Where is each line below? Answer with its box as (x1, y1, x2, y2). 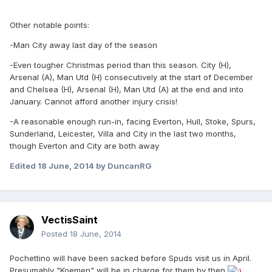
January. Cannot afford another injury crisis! (10, 97, 177, 107)
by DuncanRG (94, 161, 152, 171)
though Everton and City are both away (10, 141, 159, 151)
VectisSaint (41, 214, 98, 226)
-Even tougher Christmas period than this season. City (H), (10, 60, 231, 70)
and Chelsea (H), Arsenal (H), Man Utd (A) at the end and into (10, 84, 243, 95)
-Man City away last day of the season (10, 40, 157, 50)
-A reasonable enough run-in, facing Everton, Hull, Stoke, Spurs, (10, 117, 256, 127)
